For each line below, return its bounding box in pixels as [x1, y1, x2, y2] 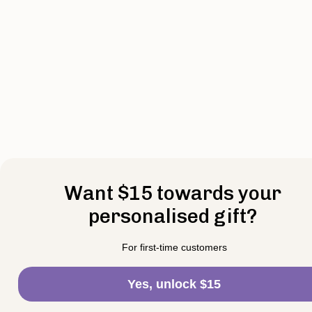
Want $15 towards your [64, 182, 281, 205]
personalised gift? [88, 205, 257, 228]
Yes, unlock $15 [127, 277, 221, 291]
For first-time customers [121, 242, 227, 253]
